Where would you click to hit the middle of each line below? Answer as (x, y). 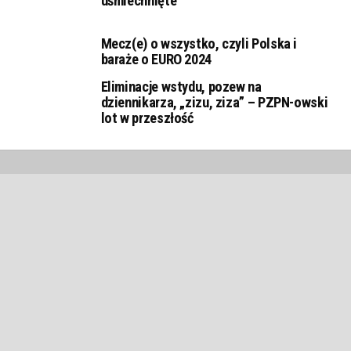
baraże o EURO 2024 (156, 60)
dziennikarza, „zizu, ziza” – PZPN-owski (214, 103)
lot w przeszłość (147, 118)
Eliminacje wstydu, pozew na (181, 87)
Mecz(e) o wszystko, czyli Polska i (199, 44)
